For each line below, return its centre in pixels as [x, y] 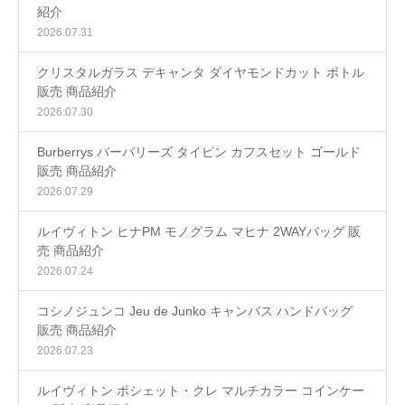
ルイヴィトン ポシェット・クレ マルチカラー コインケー [201, 391]
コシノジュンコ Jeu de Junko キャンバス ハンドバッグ [195, 311]
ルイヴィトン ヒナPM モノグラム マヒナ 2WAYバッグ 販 [199, 231]
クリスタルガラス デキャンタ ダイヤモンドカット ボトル [201, 72]
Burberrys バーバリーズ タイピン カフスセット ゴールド [199, 152]
